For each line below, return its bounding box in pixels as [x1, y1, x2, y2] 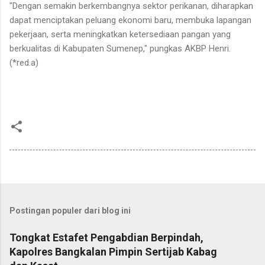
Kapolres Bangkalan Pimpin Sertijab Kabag [9, 245, 217, 258]
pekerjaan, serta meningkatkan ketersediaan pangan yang [9, 28, 231, 40]
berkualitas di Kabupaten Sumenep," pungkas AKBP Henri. [9, 43, 231, 54]
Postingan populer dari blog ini [9, 205, 131, 215]
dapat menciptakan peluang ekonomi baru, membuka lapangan [9, 14, 251, 25]
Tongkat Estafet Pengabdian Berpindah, [9, 231, 203, 244]
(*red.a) [9, 57, 38, 68]
